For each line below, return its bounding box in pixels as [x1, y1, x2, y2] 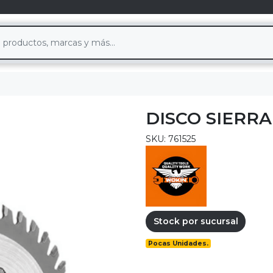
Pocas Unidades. [148, 239, 209, 248]
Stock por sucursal [153, 215, 238, 227]
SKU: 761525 [146, 133, 196, 144]
